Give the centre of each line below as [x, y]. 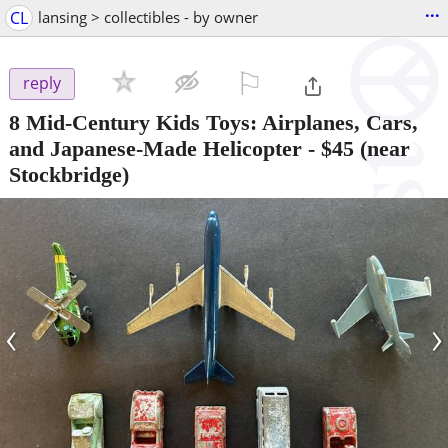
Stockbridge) [69, 174]
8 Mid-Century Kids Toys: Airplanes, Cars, [213, 122]
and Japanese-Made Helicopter [155, 148]
